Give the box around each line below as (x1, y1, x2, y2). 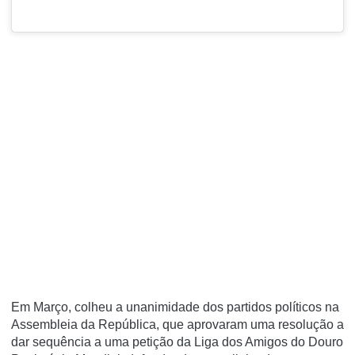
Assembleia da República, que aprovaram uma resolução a (11, 318, 344, 332)
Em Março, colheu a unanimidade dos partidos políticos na (11, 300, 339, 315)
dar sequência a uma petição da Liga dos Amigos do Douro (11, 335, 343, 349)
